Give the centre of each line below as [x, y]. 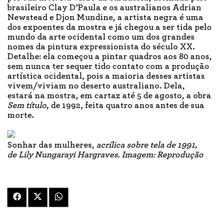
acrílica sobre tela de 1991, [147, 145]
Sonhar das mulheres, [52, 145]
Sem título [27, 106]
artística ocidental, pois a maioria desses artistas [106, 77]
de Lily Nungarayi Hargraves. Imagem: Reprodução [105, 155]
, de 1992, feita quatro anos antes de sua [125, 106]
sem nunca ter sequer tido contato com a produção [108, 67]
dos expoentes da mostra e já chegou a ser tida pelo [109, 28]
